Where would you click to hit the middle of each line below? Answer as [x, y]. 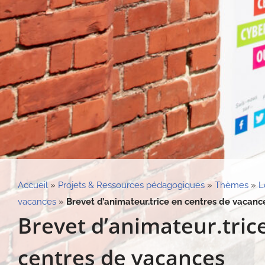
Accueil [33, 185]
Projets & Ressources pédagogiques [131, 185]
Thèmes [232, 185]
